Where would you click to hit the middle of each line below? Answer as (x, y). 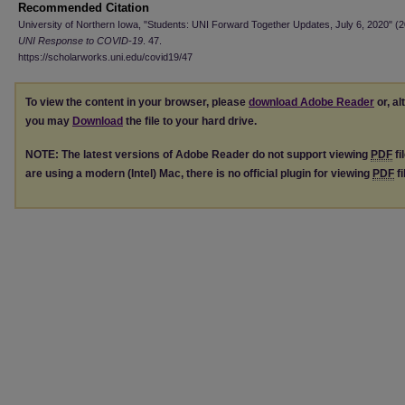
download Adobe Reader (311, 102)
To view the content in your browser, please (137, 102)
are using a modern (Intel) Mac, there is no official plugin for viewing (199, 173)
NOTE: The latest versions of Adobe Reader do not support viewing (198, 154)
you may (49, 121)
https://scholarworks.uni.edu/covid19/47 (105, 57)
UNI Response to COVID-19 (80, 41)
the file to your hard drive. (190, 121)
